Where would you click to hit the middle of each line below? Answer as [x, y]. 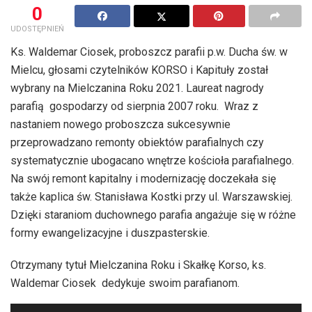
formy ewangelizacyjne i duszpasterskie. [110, 233]
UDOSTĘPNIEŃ [37, 29]
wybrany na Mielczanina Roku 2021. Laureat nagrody [137, 88]
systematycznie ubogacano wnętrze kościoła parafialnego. [152, 160]
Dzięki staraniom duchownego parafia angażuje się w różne [153, 214]
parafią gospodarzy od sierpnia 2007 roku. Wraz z [134, 106]
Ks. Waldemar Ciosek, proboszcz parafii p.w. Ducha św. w [149, 52]
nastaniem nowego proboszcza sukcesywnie [120, 124]
